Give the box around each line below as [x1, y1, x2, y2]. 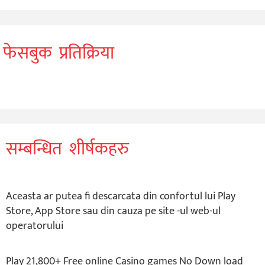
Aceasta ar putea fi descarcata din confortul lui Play [6, 187, 235, 205]
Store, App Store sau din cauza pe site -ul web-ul [6, 202, 221, 220]
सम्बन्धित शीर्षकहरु [6, 134, 129, 164]
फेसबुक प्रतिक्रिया [3, 38, 114, 68]
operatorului [6, 216, 63, 235]
